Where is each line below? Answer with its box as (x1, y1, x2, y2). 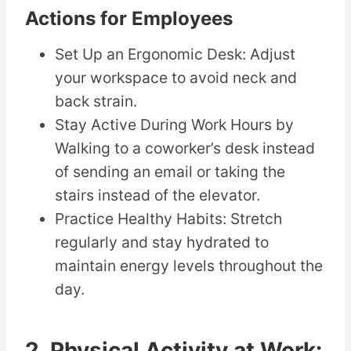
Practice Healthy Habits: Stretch (55, 209, 283, 229)
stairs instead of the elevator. (55, 186, 261, 205)
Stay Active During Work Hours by (55, 115, 295, 135)
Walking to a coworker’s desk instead (55, 139, 316, 158)
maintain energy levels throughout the (55, 256, 324, 276)
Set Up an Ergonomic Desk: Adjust (55, 45, 296, 64)
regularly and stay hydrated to (55, 233, 270, 252)
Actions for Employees (25, 7, 233, 31)
